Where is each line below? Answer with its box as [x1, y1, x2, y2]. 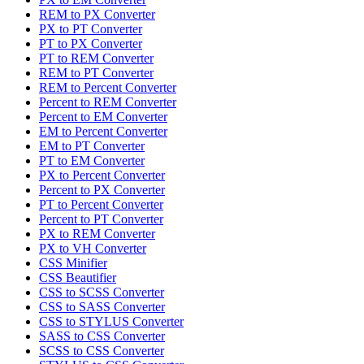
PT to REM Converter [39, 51, 154, 66]
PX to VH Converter [39, 241, 146, 256]
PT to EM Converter [39, 154, 145, 168]
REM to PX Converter [39, 7, 155, 22]
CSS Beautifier [39, 271, 116, 285]
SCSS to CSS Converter [39, 344, 164, 358]
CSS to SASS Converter [39, 300, 165, 314]
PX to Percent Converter [39, 168, 165, 183]
